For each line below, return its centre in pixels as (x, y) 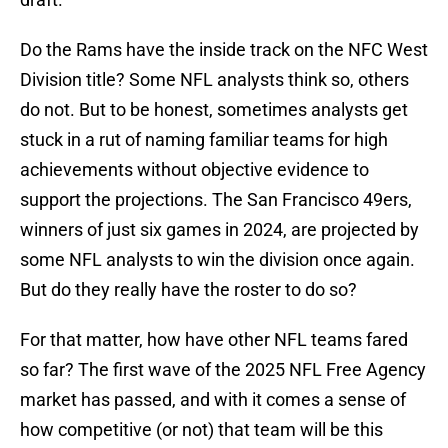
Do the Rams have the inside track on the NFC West (224, 50)
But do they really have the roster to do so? (188, 290)
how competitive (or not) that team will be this (201, 430)
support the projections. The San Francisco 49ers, (216, 200)
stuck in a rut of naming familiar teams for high (204, 140)
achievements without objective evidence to (194, 170)
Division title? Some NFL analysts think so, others (214, 80)
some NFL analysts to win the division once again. (217, 260)
